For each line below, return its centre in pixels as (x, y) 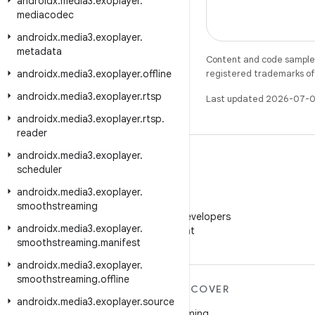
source (159, 302)
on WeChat (169, 231)
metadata (39, 51)
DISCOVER (200, 289)
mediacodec (45, 15)
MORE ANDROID (61, 289)
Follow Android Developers (169, 217)
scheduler (39, 169)
